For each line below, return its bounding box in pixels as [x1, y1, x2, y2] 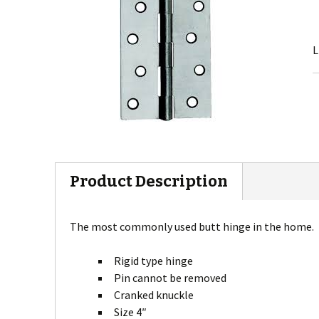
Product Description [70, 172, 228, 191]
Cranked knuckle [114, 288, 194, 302]
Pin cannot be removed [114, 271, 226, 285]
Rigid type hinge [114, 253, 193, 268]
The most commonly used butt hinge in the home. [70, 219, 314, 234]
